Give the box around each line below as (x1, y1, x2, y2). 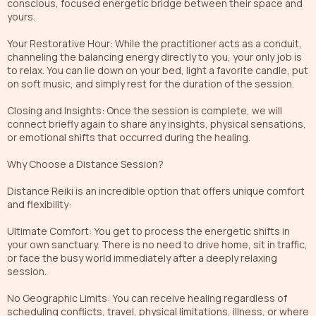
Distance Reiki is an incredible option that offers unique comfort (7, 183, 305, 197)
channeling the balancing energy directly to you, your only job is (7, 49, 302, 63)
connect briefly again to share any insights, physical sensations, (7, 116, 306, 130)
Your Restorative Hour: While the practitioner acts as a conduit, (7, 36, 302, 50)
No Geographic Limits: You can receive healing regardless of (7, 291, 287, 305)
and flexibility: (7, 197, 71, 211)
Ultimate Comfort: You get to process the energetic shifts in (7, 224, 290, 238)
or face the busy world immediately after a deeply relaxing (7, 250, 277, 265)
